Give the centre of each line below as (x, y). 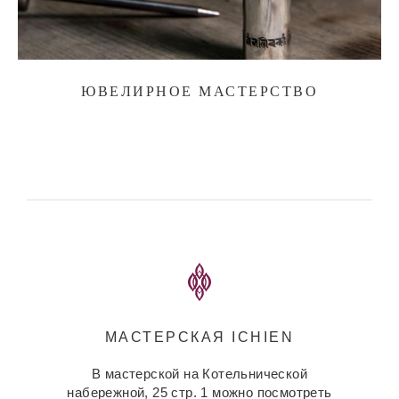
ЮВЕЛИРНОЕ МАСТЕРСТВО (199, 92)
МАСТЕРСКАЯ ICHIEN (199, 338)
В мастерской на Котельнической (199, 374)
